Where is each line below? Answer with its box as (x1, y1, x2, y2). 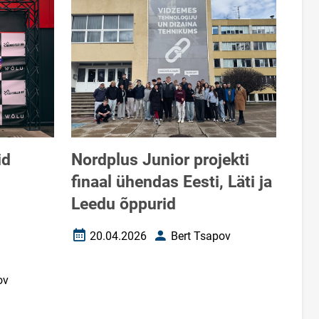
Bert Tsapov (171, 229, 231, 243)
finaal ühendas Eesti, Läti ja (71, 172, 272, 192)
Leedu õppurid (71, 194, 176, 214)
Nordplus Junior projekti (71, 150, 249, 170)
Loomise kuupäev (70, 234, 159, 249)
